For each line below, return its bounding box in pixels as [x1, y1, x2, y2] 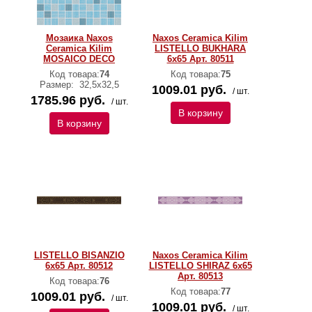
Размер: [39, 79, 77, 90]
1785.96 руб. [30, 93, 105, 107]
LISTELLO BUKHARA [155, 43, 246, 54]
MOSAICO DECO [43, 54, 115, 64]
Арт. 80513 [178, 271, 223, 281]
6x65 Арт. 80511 [166, 54, 234, 64]
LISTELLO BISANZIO [33, 250, 125, 260]
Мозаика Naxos [45, 33, 113, 43]
